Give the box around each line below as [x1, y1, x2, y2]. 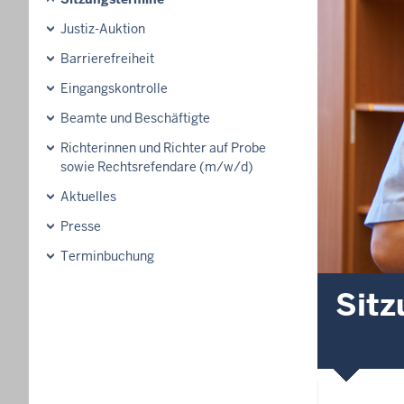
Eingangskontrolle [60, 80, 168, 96]
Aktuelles [60, 188, 116, 205]
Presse [60, 218, 101, 234]
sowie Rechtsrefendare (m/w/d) [60, 159, 253, 175]
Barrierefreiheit [60, 50, 154, 67]
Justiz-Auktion [60, 21, 145, 37]
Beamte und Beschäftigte [60, 110, 210, 126]
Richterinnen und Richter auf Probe [60, 140, 266, 156]
